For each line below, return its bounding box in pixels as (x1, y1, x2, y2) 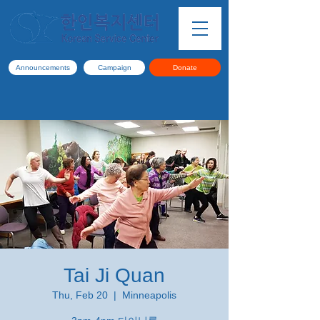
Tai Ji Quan (64, 264, 165, 286)
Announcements (16, 64, 70, 71)
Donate (173, 64, 197, 71)
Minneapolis (122, 289, 176, 301)
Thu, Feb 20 (52, 289, 108, 301)
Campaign (97, 64, 131, 71)
